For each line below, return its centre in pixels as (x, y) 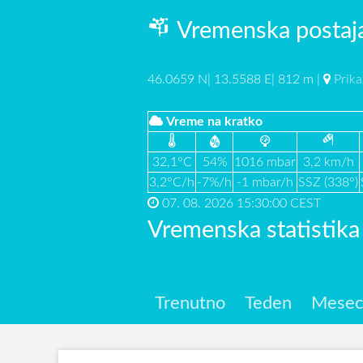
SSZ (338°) (328, 183)
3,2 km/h (328, 162)
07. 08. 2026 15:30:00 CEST (240, 203)
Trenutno (190, 303)
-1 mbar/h (265, 183)
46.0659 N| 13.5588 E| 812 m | (235, 79)
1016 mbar (265, 162)
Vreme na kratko (214, 122)
